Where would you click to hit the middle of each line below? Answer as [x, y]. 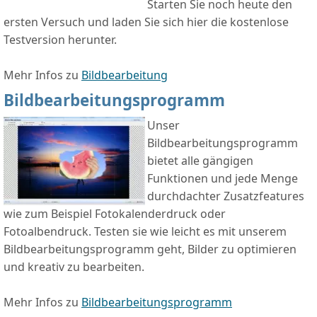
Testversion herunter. [60, 40]
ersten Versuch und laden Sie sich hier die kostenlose [146, 22]
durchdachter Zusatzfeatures [226, 196]
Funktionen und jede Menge [223, 179]
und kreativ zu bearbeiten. [74, 267]
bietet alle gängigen [200, 161]
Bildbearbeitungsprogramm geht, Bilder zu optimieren [150, 249]
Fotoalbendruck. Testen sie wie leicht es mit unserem [145, 232]
